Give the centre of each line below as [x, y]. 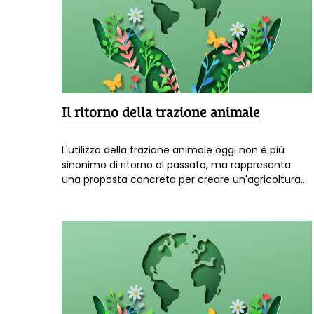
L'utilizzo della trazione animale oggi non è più [173, 150]
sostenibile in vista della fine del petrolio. [160, 194]
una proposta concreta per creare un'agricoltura [181, 180]
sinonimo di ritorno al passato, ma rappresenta [176, 165]
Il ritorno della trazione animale [161, 112]
